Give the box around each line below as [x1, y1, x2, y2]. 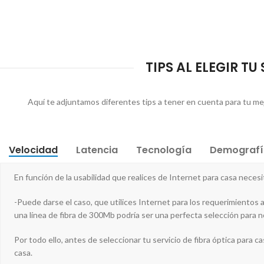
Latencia [76, 143, 118, 157]
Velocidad [9, 143, 58, 157]
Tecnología [136, 143, 192, 157]
